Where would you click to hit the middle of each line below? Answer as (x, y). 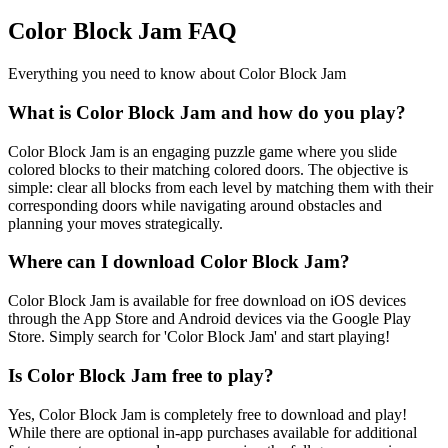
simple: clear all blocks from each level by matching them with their (220, 187)
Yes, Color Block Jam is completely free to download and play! (207, 414)
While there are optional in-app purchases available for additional (212, 432)
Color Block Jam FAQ (122, 31)
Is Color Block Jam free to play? (141, 375)
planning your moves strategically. (115, 223)
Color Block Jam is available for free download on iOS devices (207, 301)
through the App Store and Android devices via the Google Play (209, 319)
